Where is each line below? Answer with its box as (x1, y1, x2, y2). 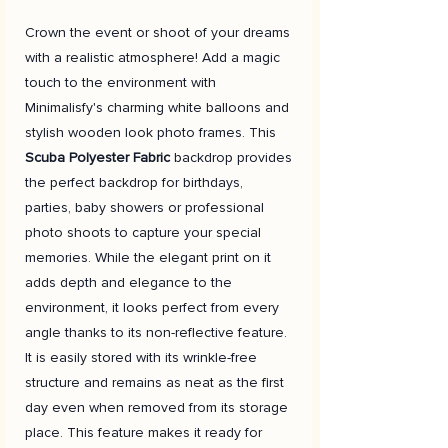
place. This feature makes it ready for (25, 423, 262, 441)
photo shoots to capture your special (25, 223, 261, 241)
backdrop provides (170, 148, 292, 166)
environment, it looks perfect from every (25, 298, 279, 316)
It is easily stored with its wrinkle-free (25, 348, 257, 366)
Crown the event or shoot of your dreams (25, 23, 290, 41)
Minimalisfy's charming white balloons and (25, 98, 289, 116)
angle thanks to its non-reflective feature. (25, 323, 287, 341)
